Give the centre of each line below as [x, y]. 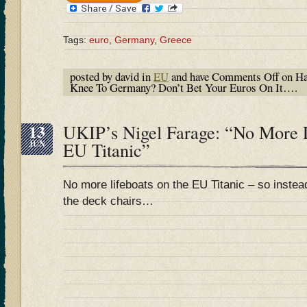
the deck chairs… [108, 201]
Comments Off [245, 77]
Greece [176, 40]
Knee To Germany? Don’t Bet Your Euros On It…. [184, 88]
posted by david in [112, 77]
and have [190, 77]
